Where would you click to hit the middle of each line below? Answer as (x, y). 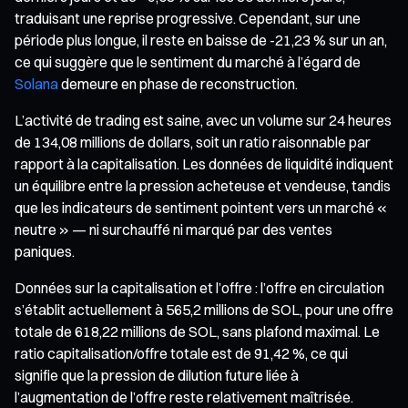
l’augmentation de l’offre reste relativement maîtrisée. (184, 397)
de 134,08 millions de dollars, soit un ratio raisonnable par (193, 142)
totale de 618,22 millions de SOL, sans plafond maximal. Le (197, 331)
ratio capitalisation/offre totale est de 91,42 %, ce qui (181, 353)
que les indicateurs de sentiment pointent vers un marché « (201, 207)
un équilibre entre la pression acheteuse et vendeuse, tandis (203, 185)
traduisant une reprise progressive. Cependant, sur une (188, 18)
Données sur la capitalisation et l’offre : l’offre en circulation (199, 287)
